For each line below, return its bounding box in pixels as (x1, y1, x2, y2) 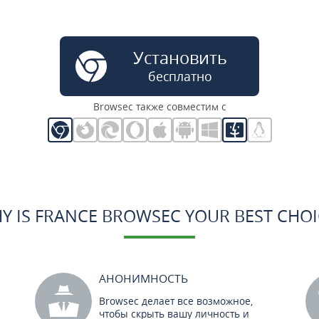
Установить (132, 46, 227, 69)
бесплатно (147, 68, 212, 85)
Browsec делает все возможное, (99, 294, 253, 308)
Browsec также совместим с (93, 100, 226, 113)
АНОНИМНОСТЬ (99, 271, 188, 286)
